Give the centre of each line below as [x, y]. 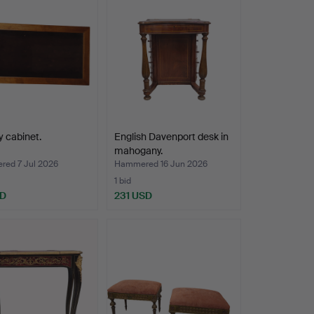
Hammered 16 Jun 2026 [161, 164]
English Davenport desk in [171, 137]
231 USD [133, 196]
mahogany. [138, 151]
